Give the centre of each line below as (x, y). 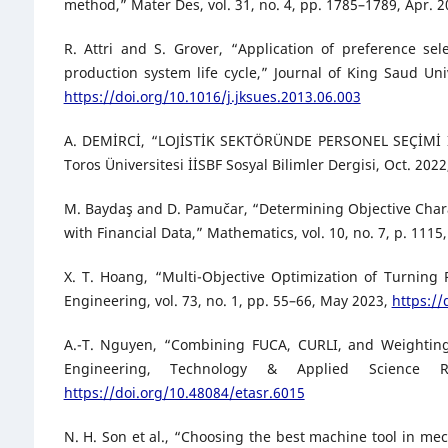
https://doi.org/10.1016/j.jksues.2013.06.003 (212, 97)
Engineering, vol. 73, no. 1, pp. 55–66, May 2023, (227, 301)
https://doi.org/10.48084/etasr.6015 (184, 393)
